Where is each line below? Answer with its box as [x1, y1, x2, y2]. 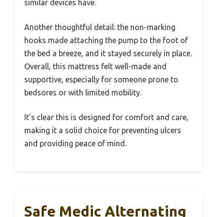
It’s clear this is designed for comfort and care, [24, 112, 188, 122]
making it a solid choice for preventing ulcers [24, 125, 181, 135]
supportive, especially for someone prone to [24, 75, 178, 84]
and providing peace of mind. [24, 139, 126, 148]
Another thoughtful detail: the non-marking [24, 22, 175, 31]
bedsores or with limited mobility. [24, 88, 141, 97]
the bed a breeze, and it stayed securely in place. [24, 48, 192, 58]
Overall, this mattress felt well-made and [24, 62, 167, 71]
